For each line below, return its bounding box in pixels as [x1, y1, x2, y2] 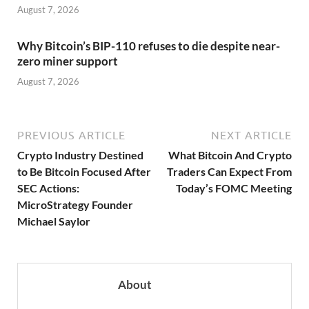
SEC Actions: [17, 181, 79, 195]
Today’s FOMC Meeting [176, 181, 292, 195]
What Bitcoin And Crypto [168, 148, 292, 161]
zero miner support [17, 54, 118, 69]
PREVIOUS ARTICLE [17, 128, 126, 141]
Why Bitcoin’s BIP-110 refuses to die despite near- [17, 39, 280, 54]
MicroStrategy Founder [17, 197, 133, 211]
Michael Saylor [17, 214, 90, 228]
